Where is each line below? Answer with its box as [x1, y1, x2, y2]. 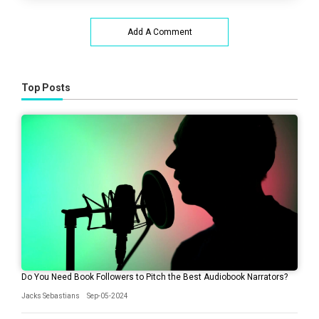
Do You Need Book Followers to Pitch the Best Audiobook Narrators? [21, 271, 288, 282]
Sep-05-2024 [87, 291, 128, 300]
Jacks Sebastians [21, 291, 80, 300]
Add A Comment [127, 27, 192, 38]
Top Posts [21, 82, 70, 94]
